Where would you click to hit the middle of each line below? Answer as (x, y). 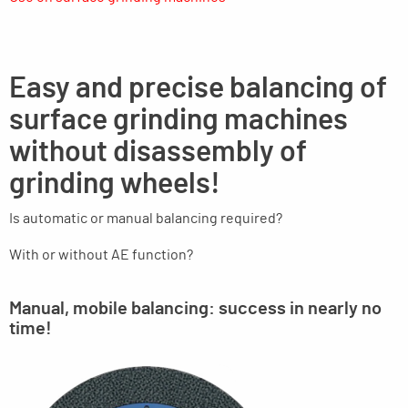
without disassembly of (158, 153)
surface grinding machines (178, 121)
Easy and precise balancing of (198, 89)
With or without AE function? (101, 255)
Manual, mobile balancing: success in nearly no (195, 309)
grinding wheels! (115, 184)
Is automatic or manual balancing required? (146, 219)
